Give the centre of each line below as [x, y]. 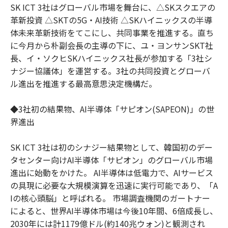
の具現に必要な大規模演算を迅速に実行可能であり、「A [114, 185]
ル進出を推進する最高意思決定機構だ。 [83, 83]
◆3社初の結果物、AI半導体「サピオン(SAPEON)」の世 [112, 109]
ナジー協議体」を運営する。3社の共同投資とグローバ [110, 70]
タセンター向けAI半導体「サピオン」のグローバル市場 [111, 160]
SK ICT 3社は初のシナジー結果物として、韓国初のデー [111, 147]
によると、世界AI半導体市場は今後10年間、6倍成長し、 [114, 210]
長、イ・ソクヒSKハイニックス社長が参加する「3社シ [111, 58]
